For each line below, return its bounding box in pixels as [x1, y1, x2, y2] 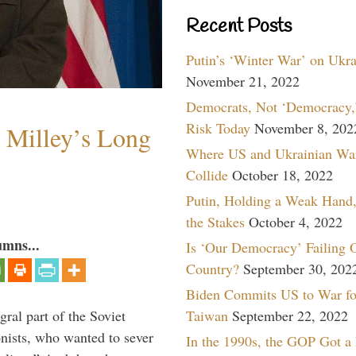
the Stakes [186, 211, 245, 231]
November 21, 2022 [186, 71, 300, 91]
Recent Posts [186, 14, 292, 40]
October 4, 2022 [249, 211, 342, 231]
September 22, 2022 [232, 305, 348, 325]
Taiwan [186, 305, 228, 325]
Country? [186, 258, 239, 278]
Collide [186, 164, 228, 184]
